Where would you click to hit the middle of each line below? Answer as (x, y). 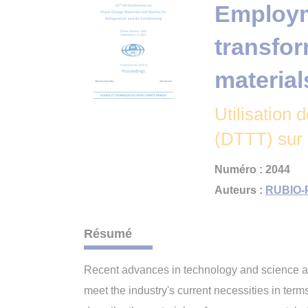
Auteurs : (240, 190)
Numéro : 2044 (252, 169)
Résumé (108, 234)
